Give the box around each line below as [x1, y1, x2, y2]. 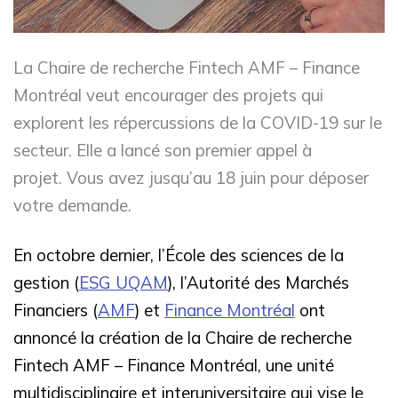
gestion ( [13, 271, 79, 293]
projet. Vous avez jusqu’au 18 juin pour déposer [13, 166, 369, 188]
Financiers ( [13, 298, 98, 321]
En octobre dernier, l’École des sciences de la [13, 243, 344, 266]
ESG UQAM [79, 271, 168, 293]
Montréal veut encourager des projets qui [13, 84, 323, 106]
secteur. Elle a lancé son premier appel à [13, 139, 312, 161]
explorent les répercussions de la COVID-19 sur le [13, 111, 382, 133]
